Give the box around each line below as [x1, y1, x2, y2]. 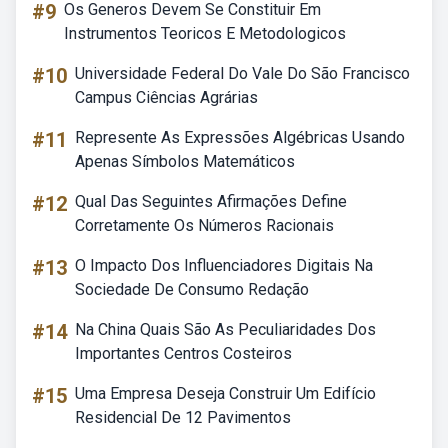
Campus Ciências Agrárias [75, 88, 258, 107]
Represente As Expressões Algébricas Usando [75, 128, 405, 147]
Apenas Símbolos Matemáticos [75, 152, 295, 171]
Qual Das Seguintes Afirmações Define [75, 192, 347, 211]
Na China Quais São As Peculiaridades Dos [75, 320, 376, 339]
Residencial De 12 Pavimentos [75, 408, 291, 427]
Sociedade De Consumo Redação [75, 280, 309, 299]
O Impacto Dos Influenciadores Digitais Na [75, 256, 373, 275]
